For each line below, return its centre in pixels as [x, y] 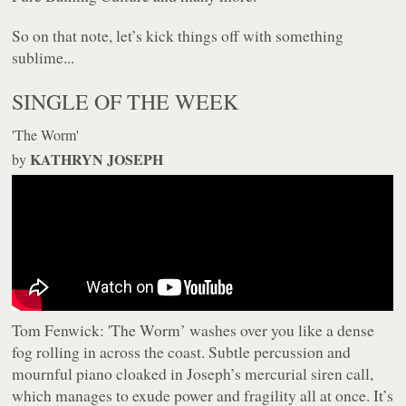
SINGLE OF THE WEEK [126, 102]
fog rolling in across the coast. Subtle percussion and [182, 352]
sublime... [43, 58]
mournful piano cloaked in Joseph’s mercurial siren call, [193, 374]
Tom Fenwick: [58, 330]
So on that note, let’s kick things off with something [178, 36]
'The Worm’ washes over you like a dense [240, 330]
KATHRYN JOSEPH [97, 159]
